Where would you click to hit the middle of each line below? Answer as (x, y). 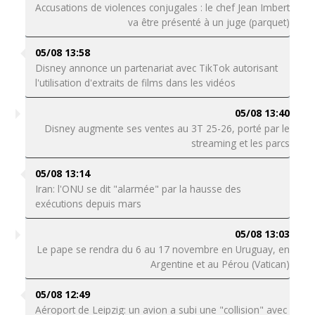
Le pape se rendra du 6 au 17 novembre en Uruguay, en (163, 249)
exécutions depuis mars (88, 204)
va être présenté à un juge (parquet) (209, 22)
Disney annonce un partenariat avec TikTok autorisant (156, 68)
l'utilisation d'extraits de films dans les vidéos (135, 83)
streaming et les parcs (241, 143)
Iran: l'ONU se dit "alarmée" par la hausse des (138, 189)
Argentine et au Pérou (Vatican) (220, 264)
